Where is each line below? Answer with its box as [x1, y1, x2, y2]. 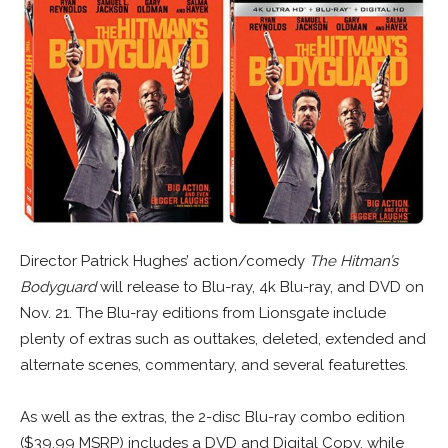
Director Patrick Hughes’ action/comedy [20, 252, 309, 271]
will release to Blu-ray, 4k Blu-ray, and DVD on [96, 278, 424, 297]
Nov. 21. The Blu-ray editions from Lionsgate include [20, 304, 386, 323]
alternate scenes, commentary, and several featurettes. [20, 356, 408, 375]
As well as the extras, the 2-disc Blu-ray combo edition [20, 408, 405, 427]
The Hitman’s [309, 252, 398, 271]
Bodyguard [20, 278, 96, 297]
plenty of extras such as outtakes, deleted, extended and [20, 330, 426, 349]
